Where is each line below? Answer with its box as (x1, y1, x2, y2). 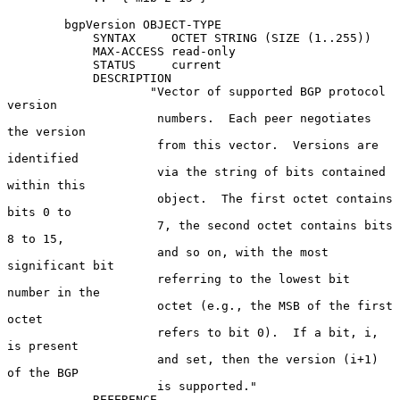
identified (7, 151, 79, 165)
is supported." (7, 379, 157, 393)
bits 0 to (7, 204, 71, 219)
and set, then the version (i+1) (7, 352, 157, 366)
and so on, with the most (7, 245, 157, 259)
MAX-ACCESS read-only (7, 44, 93, 58)
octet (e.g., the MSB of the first (7, 298, 157, 312)
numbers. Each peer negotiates (7, 111, 157, 125)
